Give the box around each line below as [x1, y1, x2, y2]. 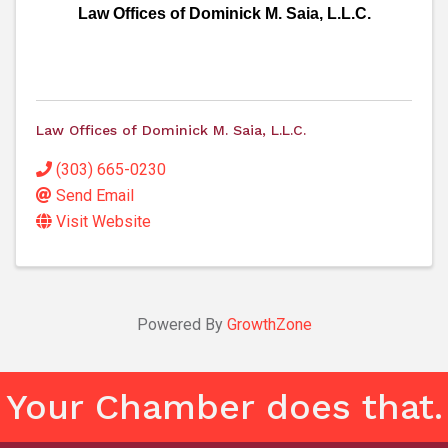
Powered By [136, 315, 227, 335]
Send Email [56, 186, 134, 206]
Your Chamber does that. [5, 386, 443, 429]
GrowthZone [226, 315, 312, 335]
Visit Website [56, 212, 151, 232]
